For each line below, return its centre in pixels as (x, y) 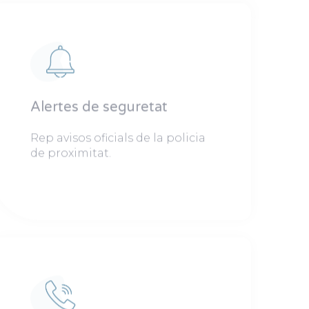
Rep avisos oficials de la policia (118, 138)
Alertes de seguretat (99, 107)
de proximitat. (70, 153)
